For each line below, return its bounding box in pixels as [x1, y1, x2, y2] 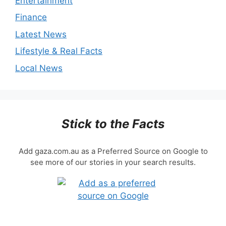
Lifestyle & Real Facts [15, 46, 102, 56]
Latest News [15, 29, 67, 39]
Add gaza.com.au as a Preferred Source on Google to [18, 146, 208, 156]
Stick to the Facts [62, 116, 164, 131]
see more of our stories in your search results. [30, 157, 196, 167]
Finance [15, 12, 47, 23]
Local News [15, 63, 63, 73]
